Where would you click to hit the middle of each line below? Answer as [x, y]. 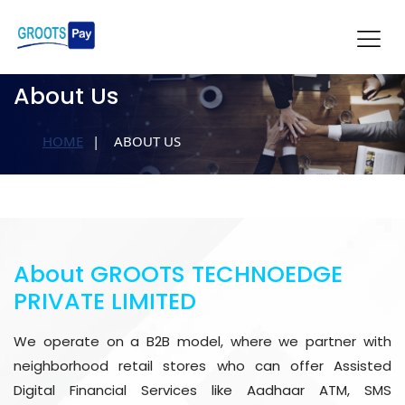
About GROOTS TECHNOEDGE [178, 274]
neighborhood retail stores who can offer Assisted [202, 365]
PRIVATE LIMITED [105, 301]
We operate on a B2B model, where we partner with [202, 341]
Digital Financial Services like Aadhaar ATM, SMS [202, 390]
